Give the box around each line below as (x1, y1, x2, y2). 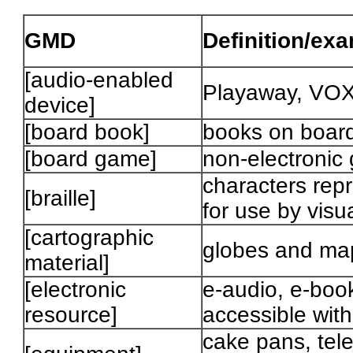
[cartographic (24, 225, 154, 251)
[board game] (24, 147, 158, 172)
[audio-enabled (24, 68, 174, 93)
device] (24, 93, 96, 118)
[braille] (24, 186, 97, 211)
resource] (24, 303, 118, 328)
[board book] (24, 120, 150, 145)
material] (24, 251, 110, 276)
